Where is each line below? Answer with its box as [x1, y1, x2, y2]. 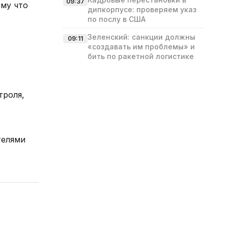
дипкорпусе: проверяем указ [88, 5, 196, 14]
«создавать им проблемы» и [88, 42, 195, 51]
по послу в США [88, 15, 146, 23]
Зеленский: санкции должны [88, 33, 195, 41]
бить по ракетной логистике [88, 52, 194, 61]
